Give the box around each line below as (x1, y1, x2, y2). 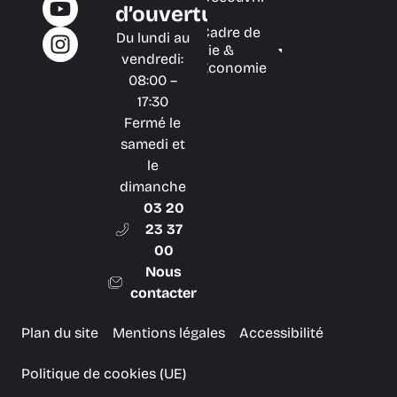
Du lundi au (115, 29, 190, 47)
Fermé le (124, 114, 181, 132)
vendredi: (121, 51, 183, 68)
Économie (199, 59, 267, 77)
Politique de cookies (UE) (21, 365, 186, 383)
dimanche (119, 178, 186, 196)
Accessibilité (239, 324, 323, 342)
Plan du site (21, 324, 98, 342)
